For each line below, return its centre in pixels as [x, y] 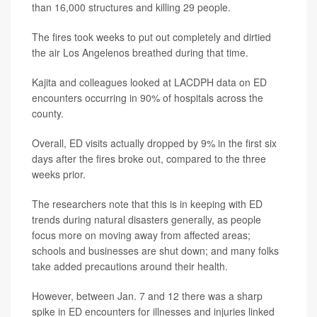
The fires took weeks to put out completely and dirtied [151, 37]
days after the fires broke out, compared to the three [149, 158]
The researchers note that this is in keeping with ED [147, 204]
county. [48, 113]
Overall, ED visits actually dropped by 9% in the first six [154, 143]
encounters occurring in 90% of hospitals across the [148, 98]
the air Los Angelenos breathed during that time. [140, 52]
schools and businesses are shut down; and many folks [155, 250]
